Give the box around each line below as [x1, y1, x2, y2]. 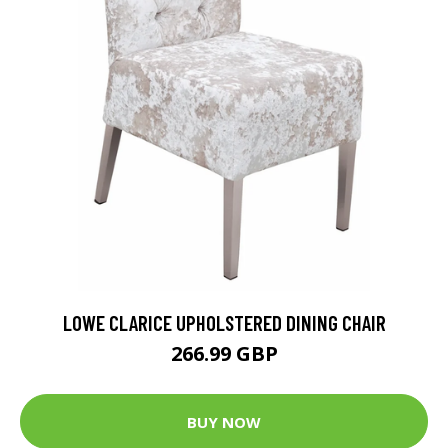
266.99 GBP [170, 340, 278, 368]
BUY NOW [187, 411, 261, 432]
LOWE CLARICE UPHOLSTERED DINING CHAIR [62, 310, 386, 336]
